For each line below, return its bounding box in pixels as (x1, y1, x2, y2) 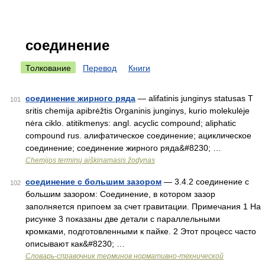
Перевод (83, 63, 117, 73)
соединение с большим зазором (25, 177, 161, 186)
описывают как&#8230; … (25, 239, 125, 248)
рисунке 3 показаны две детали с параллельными (25, 214, 220, 224)
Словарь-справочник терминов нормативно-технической (25, 252, 224, 260)
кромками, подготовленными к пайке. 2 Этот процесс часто (25, 227, 256, 236)
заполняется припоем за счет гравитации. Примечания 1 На (25, 202, 261, 211)
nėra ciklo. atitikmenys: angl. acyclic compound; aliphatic (25, 118, 236, 128)
